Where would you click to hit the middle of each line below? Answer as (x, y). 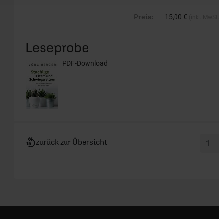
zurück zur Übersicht (71, 142)
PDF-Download (85, 63)
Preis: (143, 17)
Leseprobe (57, 47)
